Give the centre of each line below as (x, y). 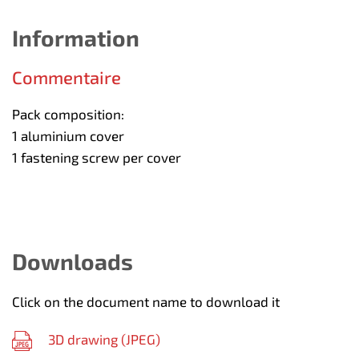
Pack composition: (68, 113)
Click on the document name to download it (146, 301)
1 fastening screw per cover (97, 157)
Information (76, 37)
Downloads (73, 261)
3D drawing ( (87, 339)
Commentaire (67, 77)
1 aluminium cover (68, 135)
